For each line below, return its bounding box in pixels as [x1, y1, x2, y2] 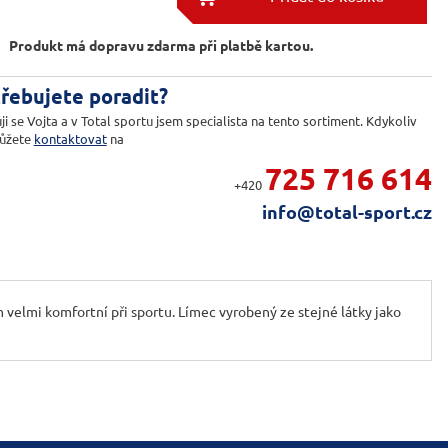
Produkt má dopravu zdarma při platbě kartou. [8, 38, 313, 55]
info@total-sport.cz [262, 201, 432, 222]
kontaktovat [33, 131, 107, 146]
